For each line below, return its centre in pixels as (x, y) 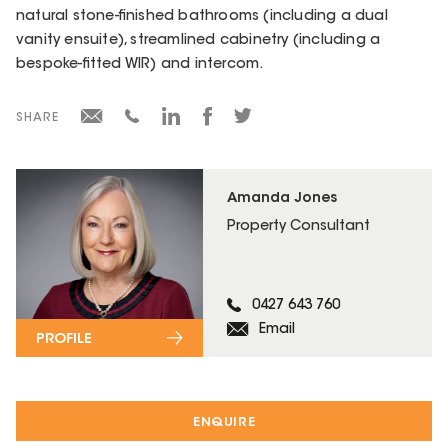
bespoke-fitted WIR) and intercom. (140, 64)
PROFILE (64, 339)
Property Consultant (299, 226)
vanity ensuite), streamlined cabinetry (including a (198, 40)
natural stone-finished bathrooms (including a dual (202, 16)
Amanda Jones (282, 198)
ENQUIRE (224, 422)
